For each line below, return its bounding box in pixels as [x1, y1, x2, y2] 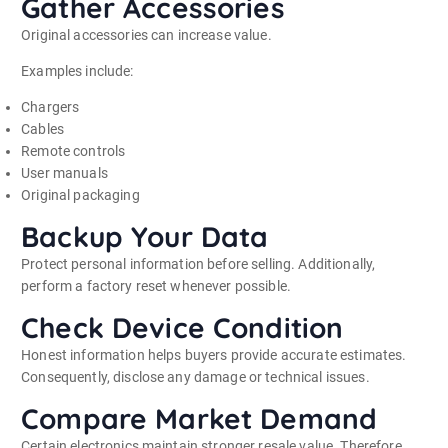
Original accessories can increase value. [21, 26, 272, 43]
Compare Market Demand [21, 401, 378, 437]
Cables [21, 120, 64, 137]
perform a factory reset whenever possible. [21, 277, 292, 294]
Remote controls [21, 142, 126, 159]
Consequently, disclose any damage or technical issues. [21, 368, 370, 385]
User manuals [21, 164, 108, 181]
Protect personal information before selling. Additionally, [21, 255, 376, 272]
